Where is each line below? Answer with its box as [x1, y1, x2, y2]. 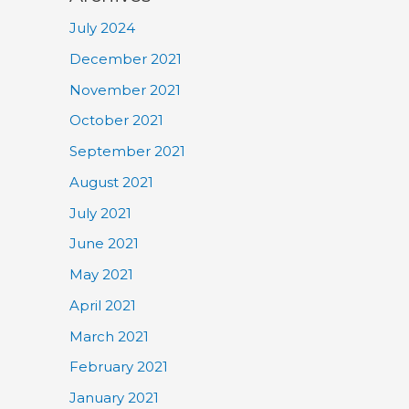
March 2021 [69, 327, 149, 345]
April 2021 [69, 296, 136, 314]
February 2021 [69, 358, 168, 376]
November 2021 [69, 80, 181, 99]
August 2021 [69, 173, 153, 191]
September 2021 [69, 142, 185, 160]
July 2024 [69, 19, 135, 37]
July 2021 [69, 204, 131, 222]
